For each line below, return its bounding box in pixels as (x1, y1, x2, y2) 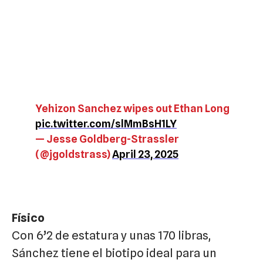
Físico (12, 211, 45, 225)
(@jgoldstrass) (35, 148, 112, 161)
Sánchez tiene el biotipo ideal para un (12, 246, 217, 261)
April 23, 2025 (112, 148, 178, 161)
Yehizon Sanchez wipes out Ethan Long (35, 102, 230, 115)
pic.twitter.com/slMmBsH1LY (35, 117, 177, 130)
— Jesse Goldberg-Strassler (35, 133, 179, 146)
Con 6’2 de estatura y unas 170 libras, (12, 228, 211, 243)
